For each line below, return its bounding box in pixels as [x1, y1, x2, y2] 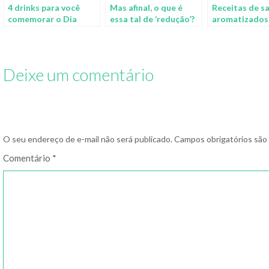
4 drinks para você [8, 2, 80, 13]
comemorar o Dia [8, 13, 77, 24]
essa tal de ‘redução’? [110, 13, 195, 24]
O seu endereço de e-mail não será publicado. [3, 133, 172, 144]
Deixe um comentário [3, 64, 154, 85]
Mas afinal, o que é [110, 2, 183, 13]
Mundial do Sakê [8, 25, 74, 35]
